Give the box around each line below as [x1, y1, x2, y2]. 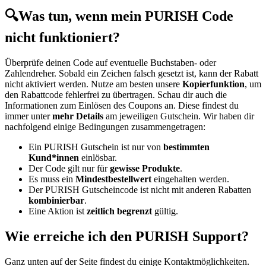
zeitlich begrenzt [87, 206, 152, 217]
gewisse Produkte [110, 163, 180, 174]
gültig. [152, 206, 178, 217]
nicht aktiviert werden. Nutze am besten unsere [5, 79, 182, 90]
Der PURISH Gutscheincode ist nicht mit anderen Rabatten [28, 185, 251, 195]
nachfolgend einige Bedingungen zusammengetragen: [5, 122, 205, 132]
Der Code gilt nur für [28, 163, 110, 174]
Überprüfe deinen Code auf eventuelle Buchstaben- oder [5, 58, 216, 68]
